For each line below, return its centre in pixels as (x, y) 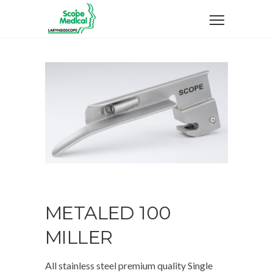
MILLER (79, 238)
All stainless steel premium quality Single (129, 266)
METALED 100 (108, 213)
